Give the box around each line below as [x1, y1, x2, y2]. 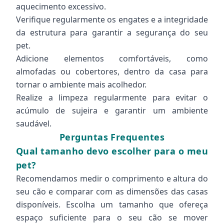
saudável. [16, 118, 51, 129]
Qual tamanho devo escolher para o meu [16, 145, 208, 157]
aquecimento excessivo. [16, 1, 106, 12]
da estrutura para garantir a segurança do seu [16, 27, 208, 38]
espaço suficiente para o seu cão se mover [16, 212, 208, 223]
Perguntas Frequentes [59, 131, 164, 143]
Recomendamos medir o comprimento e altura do [16, 173, 208, 184]
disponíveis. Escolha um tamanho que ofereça [16, 199, 208, 210]
